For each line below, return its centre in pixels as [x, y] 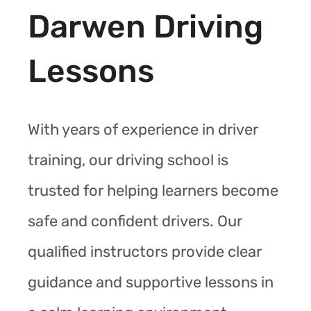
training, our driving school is [128, 160]
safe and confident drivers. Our [135, 221]
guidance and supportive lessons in [151, 282]
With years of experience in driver [143, 129]
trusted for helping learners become [153, 190]
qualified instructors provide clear [145, 251]
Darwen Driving [145, 26]
